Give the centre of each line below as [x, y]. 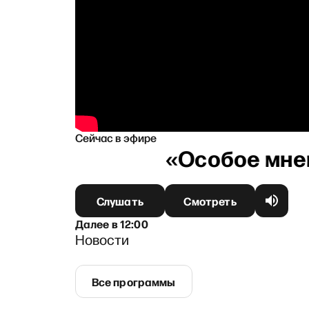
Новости [102, 239]
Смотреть [210, 200]
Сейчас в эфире [116, 137]
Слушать [120, 200]
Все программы [133, 281]
